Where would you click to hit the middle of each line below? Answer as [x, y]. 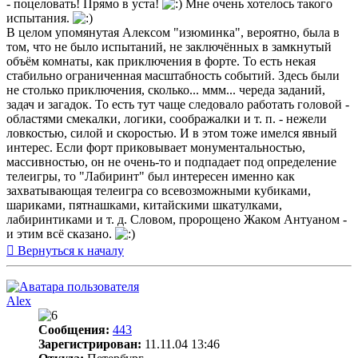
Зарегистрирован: [90, 344]
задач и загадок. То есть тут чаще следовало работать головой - [178, 105]
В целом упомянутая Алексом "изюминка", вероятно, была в [173, 33]
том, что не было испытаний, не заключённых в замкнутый [169, 47]
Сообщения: [74, 330]
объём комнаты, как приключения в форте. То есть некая [161, 62]
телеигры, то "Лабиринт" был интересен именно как [151, 177]
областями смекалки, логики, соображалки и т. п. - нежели [167, 119]
